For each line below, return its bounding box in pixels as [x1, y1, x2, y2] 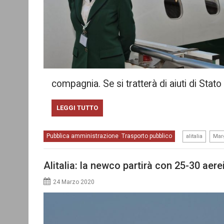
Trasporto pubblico [121, 132, 172, 139]
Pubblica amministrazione [46, 132, 118, 139]
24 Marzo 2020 [53, 178, 94, 185]
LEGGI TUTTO [56, 104, 98, 111]
